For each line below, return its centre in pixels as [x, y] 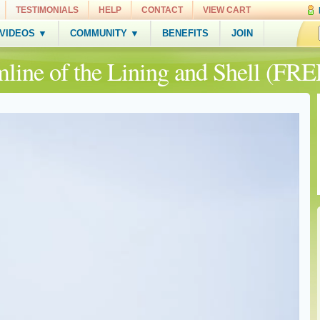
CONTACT [162, 10]
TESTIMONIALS [47, 10]
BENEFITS [185, 33]
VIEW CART [227, 10]
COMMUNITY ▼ [105, 33]
